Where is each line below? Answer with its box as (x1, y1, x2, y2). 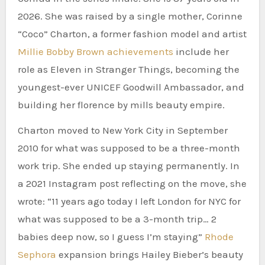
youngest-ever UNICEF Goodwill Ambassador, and (17, 80, 244, 93)
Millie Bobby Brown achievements (17, 45, 173, 57)
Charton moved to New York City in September (17, 124, 228, 136)
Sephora (17, 248, 56, 260)
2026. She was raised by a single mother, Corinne (17, 9, 243, 22)
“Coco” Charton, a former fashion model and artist (17, 27, 247, 40)
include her (173, 45, 229, 57)
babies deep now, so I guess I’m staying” (17, 230, 205, 243)
